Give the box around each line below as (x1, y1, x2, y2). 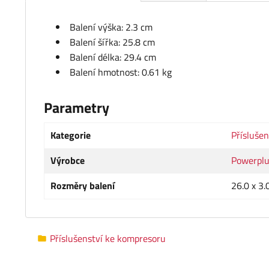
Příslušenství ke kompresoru (50, 231, 166, 246)
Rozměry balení (50, 178, 115, 193)
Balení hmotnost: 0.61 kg (70, 65, 172, 80)
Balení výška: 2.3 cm (70, 20, 153, 35)
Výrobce (50, 153, 85, 168)
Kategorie (50, 128, 91, 143)
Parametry (44, 97, 109, 119)
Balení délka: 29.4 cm (70, 50, 156, 65)
